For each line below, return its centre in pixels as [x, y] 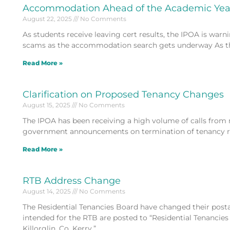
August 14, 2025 [47, 191]
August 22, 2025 [48, 18]
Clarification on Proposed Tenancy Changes [123, 94]
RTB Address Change [71, 180]
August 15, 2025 [47, 105]
